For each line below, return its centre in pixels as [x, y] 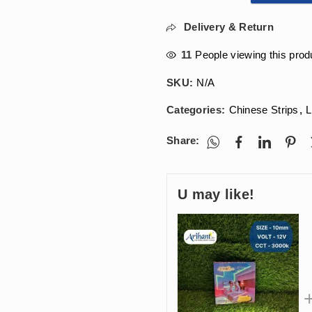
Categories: [197, 110]
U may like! [216, 195]
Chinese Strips [264, 110]
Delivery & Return [227, 27]
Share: [183, 141]
